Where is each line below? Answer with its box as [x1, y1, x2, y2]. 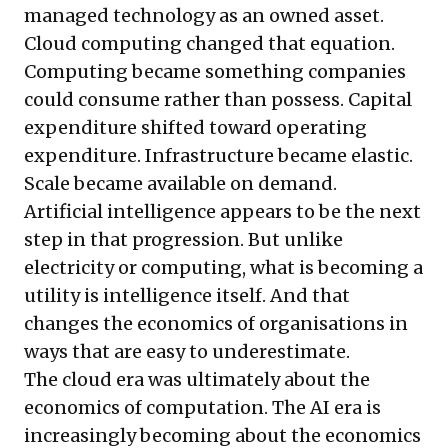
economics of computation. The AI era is [24, 396, 381, 420]
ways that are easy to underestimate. [24, 340, 350, 364]
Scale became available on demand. [24, 172, 337, 196]
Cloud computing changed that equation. [24, 32, 395, 56]
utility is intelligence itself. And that [24, 284, 350, 308]
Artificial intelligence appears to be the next [24, 200, 421, 224]
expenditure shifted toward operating [24, 116, 367, 140]
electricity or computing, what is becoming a [24, 256, 423, 280]
